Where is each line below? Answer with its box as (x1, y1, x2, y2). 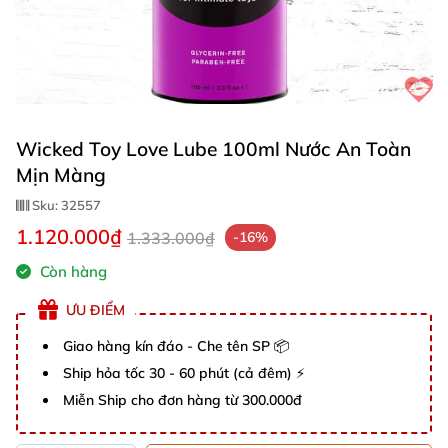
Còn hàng (36, 262, 107, 281)
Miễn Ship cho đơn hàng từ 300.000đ (63, 391, 302, 409)
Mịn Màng (16, 163, 106, 187)
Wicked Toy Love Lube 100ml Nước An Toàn (16, 137, 411, 161)
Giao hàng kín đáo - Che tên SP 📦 (63, 337, 289, 355)
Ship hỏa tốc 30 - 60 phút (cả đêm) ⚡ (63, 364, 305, 382)
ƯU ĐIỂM (66, 300, 125, 319)
